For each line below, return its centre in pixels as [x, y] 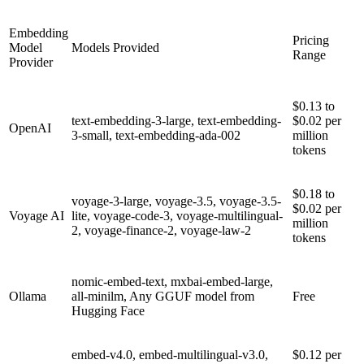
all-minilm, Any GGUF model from [163, 296]
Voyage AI [37, 215]
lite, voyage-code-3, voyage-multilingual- [177, 215]
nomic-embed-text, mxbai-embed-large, [172, 281]
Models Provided [115, 47]
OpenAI [30, 128]
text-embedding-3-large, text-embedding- [176, 120]
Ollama [28, 296]
